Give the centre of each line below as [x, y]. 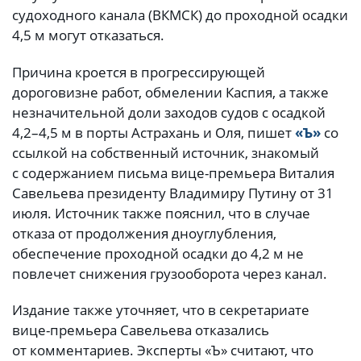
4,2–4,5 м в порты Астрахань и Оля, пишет [152, 132]
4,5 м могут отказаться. [90, 35]
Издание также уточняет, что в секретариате [161, 309]
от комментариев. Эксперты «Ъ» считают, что [163, 350]
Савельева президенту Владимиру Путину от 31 [173, 193]
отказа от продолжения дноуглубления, [144, 233]
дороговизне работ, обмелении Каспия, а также [170, 92]
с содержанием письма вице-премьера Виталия [173, 172]
